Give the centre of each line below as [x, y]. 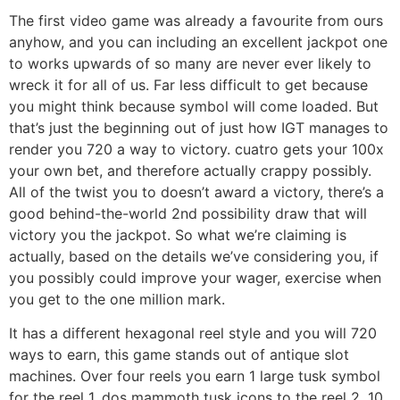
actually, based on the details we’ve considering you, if [194, 256]
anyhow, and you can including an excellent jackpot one [198, 42]
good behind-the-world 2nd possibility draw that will [188, 213]
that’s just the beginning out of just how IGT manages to [199, 127]
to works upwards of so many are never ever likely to [190, 63]
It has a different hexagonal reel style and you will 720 [193, 333]
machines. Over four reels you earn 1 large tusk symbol [195, 376]
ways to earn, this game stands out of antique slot [179, 355]
